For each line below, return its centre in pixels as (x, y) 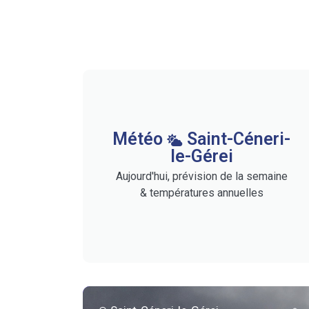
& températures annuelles (201, 193)
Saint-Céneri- (237, 139)
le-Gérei (201, 157)
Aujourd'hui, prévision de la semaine (201, 177)
